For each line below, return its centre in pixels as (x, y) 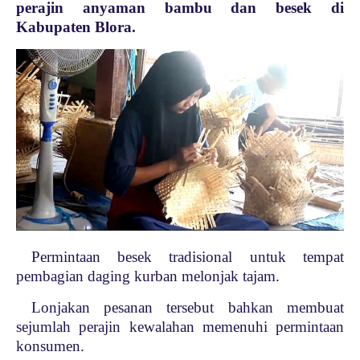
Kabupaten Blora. (78, 27)
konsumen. (50, 346)
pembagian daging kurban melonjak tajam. (148, 276)
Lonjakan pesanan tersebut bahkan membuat (187, 308)
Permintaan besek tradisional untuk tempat (187, 257)
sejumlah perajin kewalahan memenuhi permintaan (180, 327)
